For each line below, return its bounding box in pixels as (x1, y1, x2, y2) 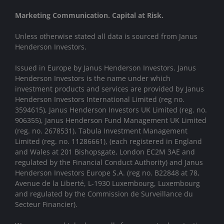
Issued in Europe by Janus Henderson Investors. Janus (15, 62, 196, 72)
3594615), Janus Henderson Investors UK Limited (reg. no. (15, 104, 207, 114)
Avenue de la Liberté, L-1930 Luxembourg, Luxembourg (15, 178, 200, 188)
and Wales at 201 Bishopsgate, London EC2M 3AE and (15, 146, 195, 156)
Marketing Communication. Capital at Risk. (15, 10, 163, 20)
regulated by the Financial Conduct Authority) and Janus (15, 157, 203, 167)
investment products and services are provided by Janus (15, 83, 204, 93)
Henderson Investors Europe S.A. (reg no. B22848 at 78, (15, 167, 199, 177)
